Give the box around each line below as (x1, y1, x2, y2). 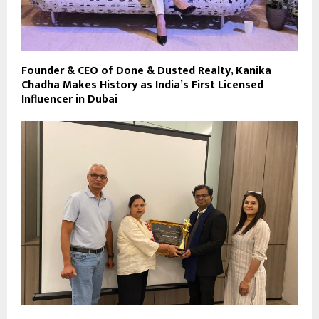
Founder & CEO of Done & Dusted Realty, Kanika (21, 61, 271, 80)
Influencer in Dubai (21, 89, 117, 109)
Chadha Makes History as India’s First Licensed (21, 75, 263, 95)
